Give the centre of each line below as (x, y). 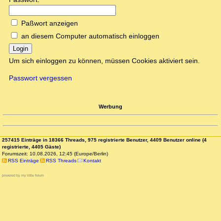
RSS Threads (61, 161)
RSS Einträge (23, 161)
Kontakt (92, 161)
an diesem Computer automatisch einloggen (90, 36)
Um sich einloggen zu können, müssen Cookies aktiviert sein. (104, 61)
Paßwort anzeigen (50, 23)
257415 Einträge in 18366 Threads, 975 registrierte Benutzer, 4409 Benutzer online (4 (104, 140)
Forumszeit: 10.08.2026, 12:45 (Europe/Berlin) (55, 154)
